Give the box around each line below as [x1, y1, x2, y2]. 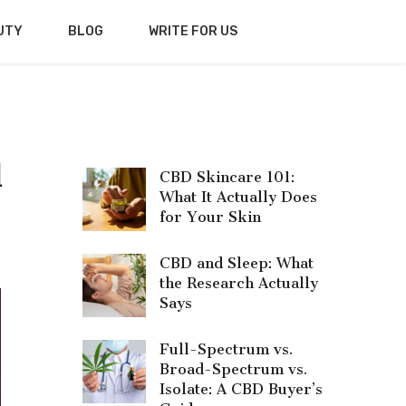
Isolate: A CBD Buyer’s [159, 381, 323, 398]
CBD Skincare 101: [159, 169, 295, 186]
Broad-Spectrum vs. [159, 361, 307, 378]
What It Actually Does [159, 188, 317, 206]
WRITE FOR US [148, 24, 237, 39]
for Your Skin [159, 208, 261, 226]
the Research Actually [159, 275, 318, 292]
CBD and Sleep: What [159, 255, 314, 272]
